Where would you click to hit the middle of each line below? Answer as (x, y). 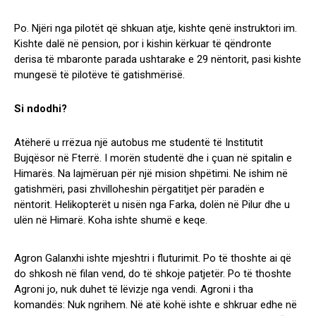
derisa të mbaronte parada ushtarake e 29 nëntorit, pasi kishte (158, 60)
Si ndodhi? (41, 109)
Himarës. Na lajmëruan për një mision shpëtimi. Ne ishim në (151, 174)
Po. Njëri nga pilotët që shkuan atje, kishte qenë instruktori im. (156, 29)
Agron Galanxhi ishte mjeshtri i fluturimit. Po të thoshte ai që (153, 259)
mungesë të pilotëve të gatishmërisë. (99, 75)
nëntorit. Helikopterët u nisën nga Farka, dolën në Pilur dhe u (152, 205)
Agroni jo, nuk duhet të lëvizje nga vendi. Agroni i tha (134, 290)
